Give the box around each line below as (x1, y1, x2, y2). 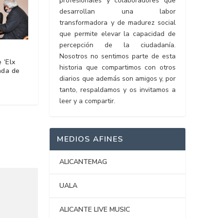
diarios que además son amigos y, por (59, 74, 176, 84)
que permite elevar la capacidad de (59, 29, 176, 39)
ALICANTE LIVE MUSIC (59, 205, 130, 215)
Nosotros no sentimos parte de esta (59, 52, 176, 61)
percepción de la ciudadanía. (59, 40, 176, 50)
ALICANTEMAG (59, 157, 108, 167)
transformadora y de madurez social (59, 18, 176, 28)
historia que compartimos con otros (59, 63, 176, 73)
